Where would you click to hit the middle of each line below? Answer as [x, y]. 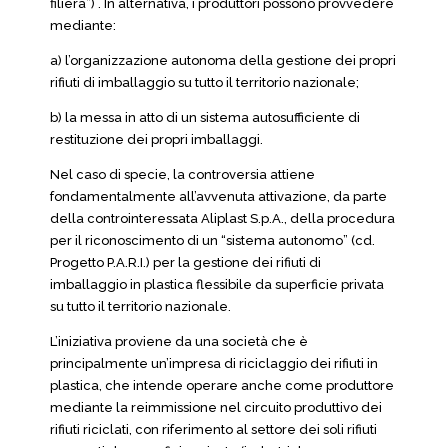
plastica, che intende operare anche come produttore [222, 385]
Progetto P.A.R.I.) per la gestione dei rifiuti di [185, 262]
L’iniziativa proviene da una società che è [179, 341]
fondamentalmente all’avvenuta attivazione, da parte [218, 196]
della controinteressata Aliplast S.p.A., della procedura [222, 218]
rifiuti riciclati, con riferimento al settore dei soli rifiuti [213, 429]
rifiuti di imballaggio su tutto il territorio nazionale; [204, 82]
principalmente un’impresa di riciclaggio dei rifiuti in [214, 363]
